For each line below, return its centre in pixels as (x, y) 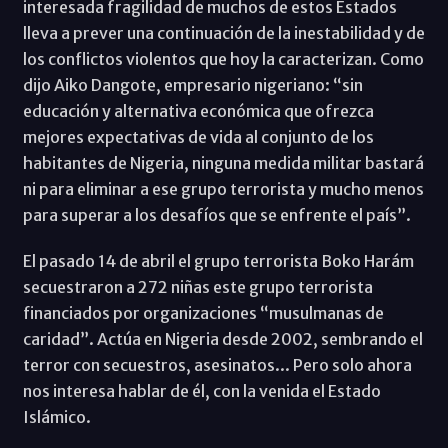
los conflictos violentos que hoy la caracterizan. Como (223, 59)
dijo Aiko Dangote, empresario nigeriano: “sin (192, 85)
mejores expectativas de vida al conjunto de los (198, 137)
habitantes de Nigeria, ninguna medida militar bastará (223, 163)
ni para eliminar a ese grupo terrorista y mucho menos (223, 189)
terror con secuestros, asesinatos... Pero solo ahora (217, 365)
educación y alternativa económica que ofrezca (198, 111)
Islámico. (56, 417)
